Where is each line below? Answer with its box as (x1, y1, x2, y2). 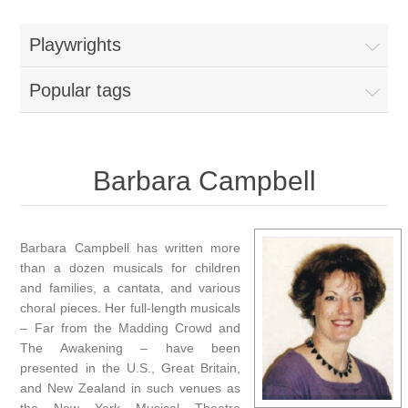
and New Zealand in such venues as (20, 381, 241, 395)
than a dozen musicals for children (20, 260, 241, 275)
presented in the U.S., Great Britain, (20, 361, 241, 375)
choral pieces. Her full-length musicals (20, 301, 241, 315)
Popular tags (29, 80, 132, 100)
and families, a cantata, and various (20, 280, 241, 295)
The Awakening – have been (20, 341, 241, 355)
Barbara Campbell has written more (20, 240, 241, 255)
